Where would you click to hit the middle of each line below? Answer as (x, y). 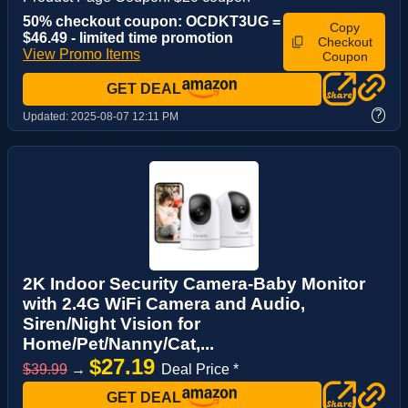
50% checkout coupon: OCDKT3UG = (152, 21)
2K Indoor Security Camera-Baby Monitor (194, 283)
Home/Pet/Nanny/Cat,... (118, 343)
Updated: (47, 116)
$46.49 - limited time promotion (128, 37)
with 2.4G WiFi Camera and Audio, (164, 303)
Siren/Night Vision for (112, 323)
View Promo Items (82, 54)
